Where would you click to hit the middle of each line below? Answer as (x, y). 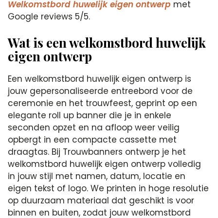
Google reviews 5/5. (49, 17)
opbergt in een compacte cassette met (92, 140)
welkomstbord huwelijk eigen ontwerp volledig (105, 164)
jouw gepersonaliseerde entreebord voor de (100, 91)
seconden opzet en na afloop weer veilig (94, 127)
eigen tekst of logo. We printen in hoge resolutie (109, 188)
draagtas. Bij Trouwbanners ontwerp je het (97, 152)
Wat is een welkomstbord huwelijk (107, 43)
